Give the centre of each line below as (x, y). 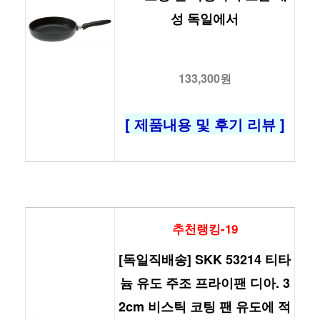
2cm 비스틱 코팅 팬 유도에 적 (205, 306)
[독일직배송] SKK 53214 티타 (205, 259)
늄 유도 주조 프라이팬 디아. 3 (205, 282)
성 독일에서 (205, 18)
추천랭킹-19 (205, 228)
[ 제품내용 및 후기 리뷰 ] (205, 124)
